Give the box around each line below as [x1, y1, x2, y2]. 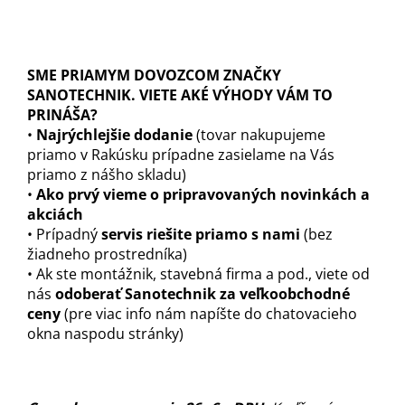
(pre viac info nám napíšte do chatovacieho [61, 304, 357, 325]
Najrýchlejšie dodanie [36, 125, 193, 146]
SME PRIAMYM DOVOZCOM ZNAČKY [27, 65, 281, 86]
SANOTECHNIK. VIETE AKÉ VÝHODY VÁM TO [27, 85, 333, 106]
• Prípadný [27, 224, 101, 245]
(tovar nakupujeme [193, 125, 325, 146]
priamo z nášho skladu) [27, 165, 186, 185]
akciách [27, 204, 83, 225]
